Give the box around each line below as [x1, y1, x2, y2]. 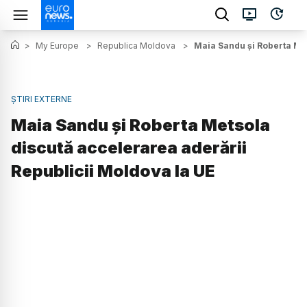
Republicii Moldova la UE [11, 161, 214, 182]
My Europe [36, 40, 79, 51]
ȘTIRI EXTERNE [11, 94, 72, 104]
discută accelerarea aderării [11, 138, 247, 158]
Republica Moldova [97, 40, 175, 51]
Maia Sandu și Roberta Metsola [11, 115, 270, 136]
